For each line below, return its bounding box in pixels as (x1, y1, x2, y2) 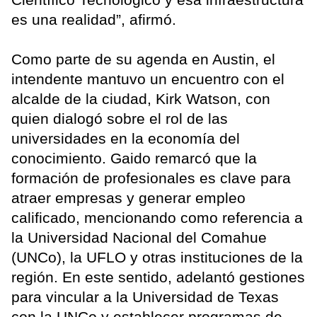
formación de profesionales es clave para (11, 170, 291, 187)
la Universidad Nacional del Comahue (11, 229, 267, 246)
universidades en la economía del (11, 130, 240, 147)
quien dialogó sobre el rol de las (11, 110, 228, 127)
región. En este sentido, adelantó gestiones (11, 269, 305, 286)
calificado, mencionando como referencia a (11, 209, 303, 226)
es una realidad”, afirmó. (11, 11, 176, 28)
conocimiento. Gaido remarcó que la (11, 150, 257, 167)
